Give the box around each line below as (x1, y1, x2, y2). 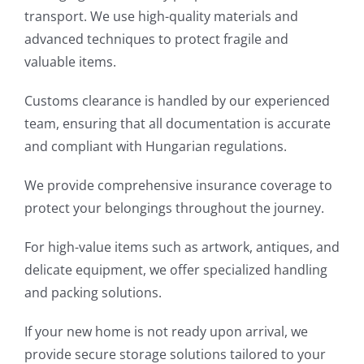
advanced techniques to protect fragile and (24, 30, 288, 48)
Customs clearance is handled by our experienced (24, 92, 330, 110)
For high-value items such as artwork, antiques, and (24, 238, 340, 256)
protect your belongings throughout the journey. (24, 199, 324, 217)
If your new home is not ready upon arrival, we (24, 323, 308, 340)
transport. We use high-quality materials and (24, 7, 298, 25)
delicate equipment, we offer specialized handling (24, 261, 327, 279)
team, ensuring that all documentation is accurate (24, 115, 331, 132)
